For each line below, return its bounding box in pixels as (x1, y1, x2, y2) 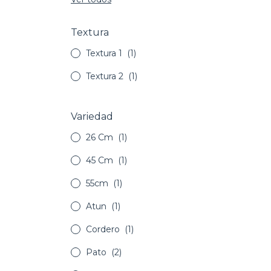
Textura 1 (86, 48, 125, 59)
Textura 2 (86, 71, 126, 82)
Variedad (71, 111, 113, 123)
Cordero (86, 224, 122, 235)
